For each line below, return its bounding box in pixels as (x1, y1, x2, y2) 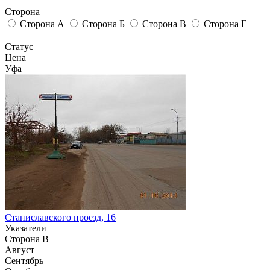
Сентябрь (5, 256, 43, 266)
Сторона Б (82, 19, 125, 30)
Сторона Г (204, 19, 246, 30)
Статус (5, 42, 33, 52)
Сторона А (20, 19, 64, 30)
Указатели (5, 223, 46, 234)
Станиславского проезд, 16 (5, 212, 116, 223)
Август (5, 245, 34, 256)
